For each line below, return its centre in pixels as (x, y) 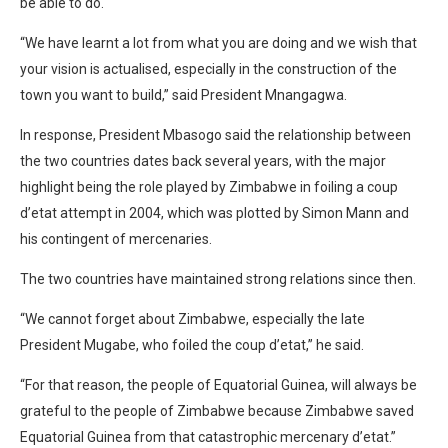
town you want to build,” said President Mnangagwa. (183, 94)
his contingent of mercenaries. (116, 238)
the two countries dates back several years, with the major (203, 160)
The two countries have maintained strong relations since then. (218, 278)
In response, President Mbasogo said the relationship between (215, 134)
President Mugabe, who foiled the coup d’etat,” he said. (192, 344)
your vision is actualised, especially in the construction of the (208, 68)
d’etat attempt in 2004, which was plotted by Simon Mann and (214, 212)
